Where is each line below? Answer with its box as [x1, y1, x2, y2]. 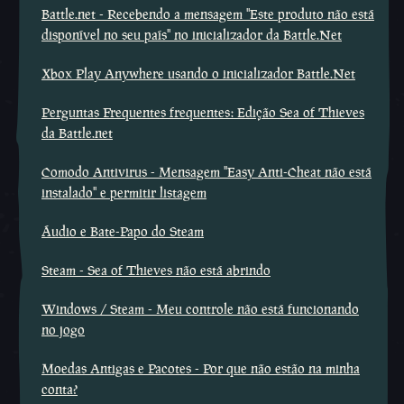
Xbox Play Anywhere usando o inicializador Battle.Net [41, 65, 355, 82]
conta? [41, 381, 78, 398]
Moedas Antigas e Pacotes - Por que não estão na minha [41, 360, 360, 377]
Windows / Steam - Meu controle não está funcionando [41, 300, 359, 317]
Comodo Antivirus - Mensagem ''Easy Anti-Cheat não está [41, 163, 372, 180]
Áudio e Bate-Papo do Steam [41, 223, 204, 240]
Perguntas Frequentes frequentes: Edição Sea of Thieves [41, 104, 364, 121]
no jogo [41, 321, 85, 338]
